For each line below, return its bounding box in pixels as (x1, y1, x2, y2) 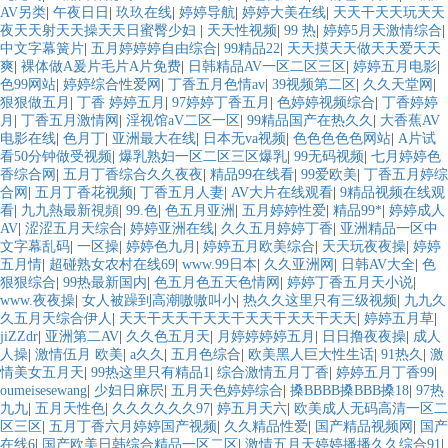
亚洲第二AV (45, 329, 119, 345)
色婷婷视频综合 (277, 95, 375, 111)
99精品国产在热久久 (247, 113, 373, 129)
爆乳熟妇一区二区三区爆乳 (119, 149, 287, 165)
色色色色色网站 (293, 131, 391, 147)
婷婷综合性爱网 (63, 77, 161, 93)
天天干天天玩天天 (333, 5, 445, 21)
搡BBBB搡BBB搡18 (290, 383, 409, 399)
